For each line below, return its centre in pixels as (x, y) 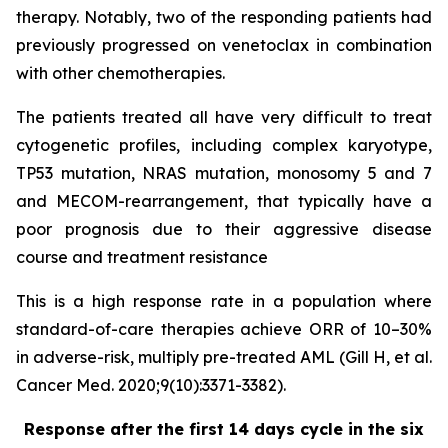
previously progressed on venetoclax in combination (224, 45)
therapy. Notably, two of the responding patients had (224, 17)
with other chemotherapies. (120, 73)
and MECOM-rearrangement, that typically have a (224, 201)
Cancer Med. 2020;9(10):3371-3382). (151, 385)
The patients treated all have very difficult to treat (224, 117)
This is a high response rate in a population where (224, 301)
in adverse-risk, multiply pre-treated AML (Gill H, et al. (224, 357)
